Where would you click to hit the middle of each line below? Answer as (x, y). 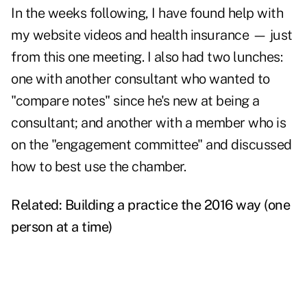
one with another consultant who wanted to (140, 79)
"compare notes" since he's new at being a (135, 101)
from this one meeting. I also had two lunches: (147, 57)
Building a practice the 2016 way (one (177, 205)
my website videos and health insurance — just (152, 35)
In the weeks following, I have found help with (147, 13)
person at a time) (62, 227)
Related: (38, 205)
